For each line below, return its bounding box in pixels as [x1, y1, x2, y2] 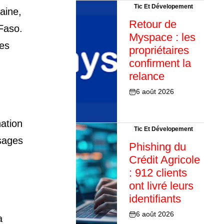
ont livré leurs [128, 179, 193, 192]
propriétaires [128, 44, 189, 57]
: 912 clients [128, 166, 187, 179]
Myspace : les [128, 31, 195, 44]
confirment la [128, 57, 191, 70]
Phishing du [128, 140, 186, 153]
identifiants [128, 192, 181, 205]
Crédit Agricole [128, 153, 200, 166]
